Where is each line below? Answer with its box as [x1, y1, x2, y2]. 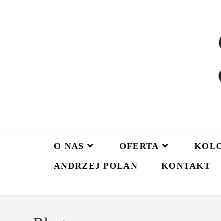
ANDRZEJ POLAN [54, 160, 138, 171]
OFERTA [119, 141, 159, 151]
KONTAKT [161, 160, 211, 171]
